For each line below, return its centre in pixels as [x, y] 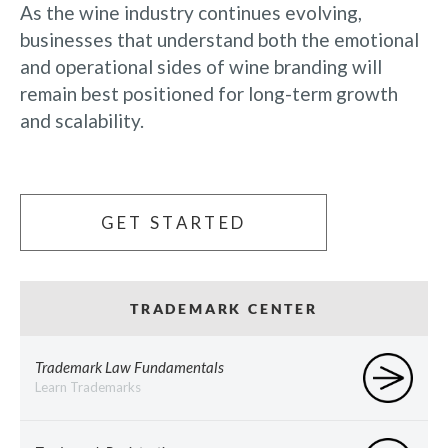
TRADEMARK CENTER [224, 308]
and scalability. [82, 120]
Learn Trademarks [88, 387]
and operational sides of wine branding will [201, 66]
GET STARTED [173, 222]
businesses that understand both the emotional [219, 39]
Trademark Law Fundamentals [129, 367]
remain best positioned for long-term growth [209, 93]
